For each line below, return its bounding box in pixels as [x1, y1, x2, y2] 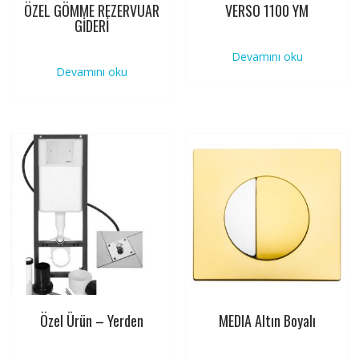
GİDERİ [75, 14, 110, 36]
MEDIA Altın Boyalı [218, 310, 316, 332]
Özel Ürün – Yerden [40, 310, 144, 332]
